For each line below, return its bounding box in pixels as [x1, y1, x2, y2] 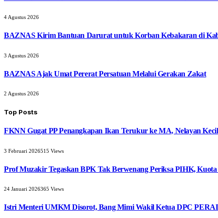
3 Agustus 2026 [4, 52, 39, 58]
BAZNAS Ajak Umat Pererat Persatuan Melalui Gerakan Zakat [4, 69, 206, 78]
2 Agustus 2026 [4, 91, 39, 97]
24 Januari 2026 [4, 186, 40, 192]
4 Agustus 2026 [4, 14, 39, 20]
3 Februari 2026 [4, 147, 40, 154]
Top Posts [4, 108, 37, 116]
